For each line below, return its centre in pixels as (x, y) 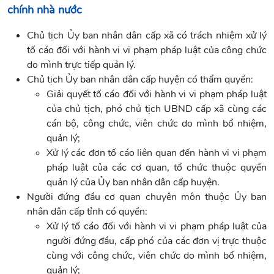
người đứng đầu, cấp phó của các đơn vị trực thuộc (157, 241)
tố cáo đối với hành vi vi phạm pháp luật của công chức (147, 50)
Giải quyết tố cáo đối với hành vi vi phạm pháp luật (157, 94)
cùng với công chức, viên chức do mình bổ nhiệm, (157, 256)
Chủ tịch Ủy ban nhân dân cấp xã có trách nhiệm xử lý (147, 36)
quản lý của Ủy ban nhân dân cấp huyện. (133, 183)
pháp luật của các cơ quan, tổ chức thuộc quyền (157, 168)
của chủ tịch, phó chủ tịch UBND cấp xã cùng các (157, 109)
